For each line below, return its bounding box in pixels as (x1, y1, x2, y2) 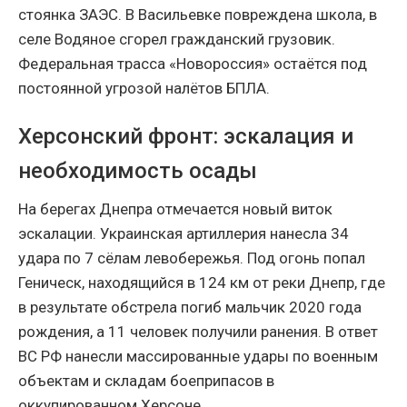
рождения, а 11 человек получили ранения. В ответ (18, 323, 378, 342)
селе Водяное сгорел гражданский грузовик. (18, 30, 335, 49)
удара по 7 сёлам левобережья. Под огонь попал (18, 249, 365, 268)
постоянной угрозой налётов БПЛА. (18, 79, 270, 98)
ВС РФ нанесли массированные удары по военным (18, 347, 378, 366)
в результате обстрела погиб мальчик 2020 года (18, 298, 362, 317)
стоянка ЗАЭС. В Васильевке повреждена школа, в (18, 5, 377, 25)
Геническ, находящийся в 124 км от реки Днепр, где (18, 273, 385, 293)
